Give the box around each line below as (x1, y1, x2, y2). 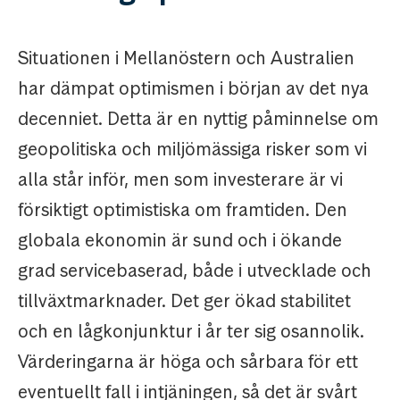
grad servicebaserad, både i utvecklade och (18, 259, 371, 283)
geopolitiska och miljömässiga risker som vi (18, 137, 367, 162)
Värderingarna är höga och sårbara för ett (18, 350, 358, 374)
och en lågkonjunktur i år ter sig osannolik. (18, 320, 364, 344)
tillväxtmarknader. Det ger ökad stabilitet (18, 289, 351, 313)
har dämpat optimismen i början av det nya (18, 77, 369, 101)
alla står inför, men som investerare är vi (18, 168, 343, 192)
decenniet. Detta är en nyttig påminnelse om (18, 107, 379, 131)
